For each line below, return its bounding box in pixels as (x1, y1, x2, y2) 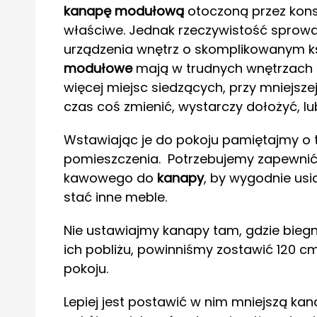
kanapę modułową (64, 2, 184, 21)
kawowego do (64, 169, 157, 188)
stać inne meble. (64, 188, 167, 207)
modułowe (64, 59, 132, 78)
